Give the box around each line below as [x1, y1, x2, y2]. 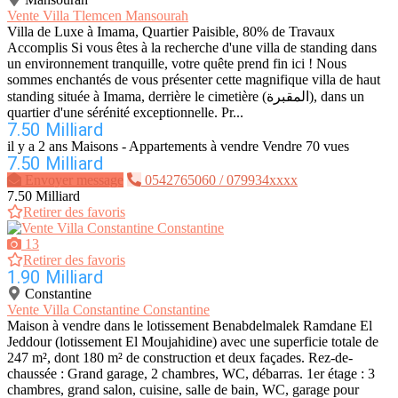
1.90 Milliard [7, 267, 103, 289]
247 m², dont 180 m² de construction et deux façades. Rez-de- [7, 350, 353, 366]
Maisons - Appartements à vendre [71, 139, 259, 155]
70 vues [306, 139, 349, 155]
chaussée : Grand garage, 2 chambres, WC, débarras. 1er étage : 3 [7, 366, 375, 382]
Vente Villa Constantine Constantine [7, 302, 210, 318]
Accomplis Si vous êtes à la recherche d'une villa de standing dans [7, 40, 377, 56]
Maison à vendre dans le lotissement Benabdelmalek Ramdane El [7, 318, 372, 334]
